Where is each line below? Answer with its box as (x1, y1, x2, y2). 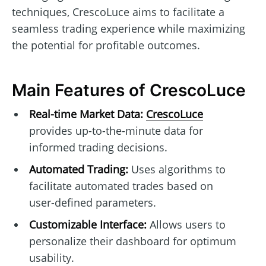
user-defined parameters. (28, 195, 156, 210)
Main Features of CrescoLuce (12, 80, 246, 100)
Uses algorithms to (128, 162, 226, 177)
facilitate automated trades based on (28, 179, 213, 194)
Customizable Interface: (28, 217, 147, 232)
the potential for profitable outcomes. (12, 37, 200, 52)
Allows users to (146, 217, 226, 232)
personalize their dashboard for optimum (28, 234, 236, 249)
